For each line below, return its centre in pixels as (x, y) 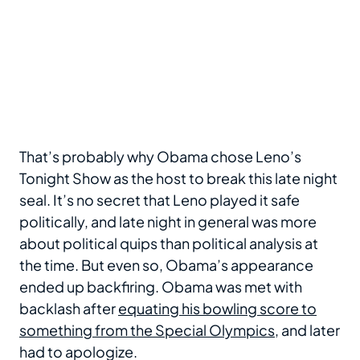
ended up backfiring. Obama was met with (161, 287)
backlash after (69, 309)
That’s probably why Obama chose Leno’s (160, 157)
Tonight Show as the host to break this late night (178, 178)
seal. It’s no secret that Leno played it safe (160, 200)
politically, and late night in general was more (168, 222)
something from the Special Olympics (147, 330)
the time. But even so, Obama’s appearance (166, 265)
